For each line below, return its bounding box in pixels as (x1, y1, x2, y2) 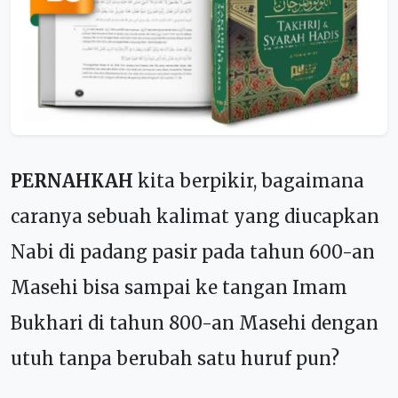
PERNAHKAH (11, 169, 133, 192)
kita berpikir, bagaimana (133, 169, 364, 192)
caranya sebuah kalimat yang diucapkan (11, 204, 379, 227)
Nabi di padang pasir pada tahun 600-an (11, 240, 375, 263)
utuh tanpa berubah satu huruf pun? (11, 346, 339, 370)
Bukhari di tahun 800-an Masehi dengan (11, 311, 378, 334)
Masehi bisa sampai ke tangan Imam (11, 275, 347, 298)
